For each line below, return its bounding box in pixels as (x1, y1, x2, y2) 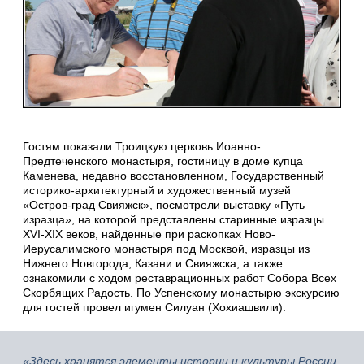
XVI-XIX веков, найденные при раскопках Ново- (23, 227, 275, 241)
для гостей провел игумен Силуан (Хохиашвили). (23, 301, 286, 314)
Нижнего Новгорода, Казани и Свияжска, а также (23, 257, 283, 271)
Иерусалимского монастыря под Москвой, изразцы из (23, 242, 310, 256)
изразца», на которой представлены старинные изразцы (23, 213, 324, 227)
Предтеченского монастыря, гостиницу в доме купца (23, 154, 303, 168)
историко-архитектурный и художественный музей (23, 184, 291, 197)
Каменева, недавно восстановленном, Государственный (23, 169, 324, 183)
